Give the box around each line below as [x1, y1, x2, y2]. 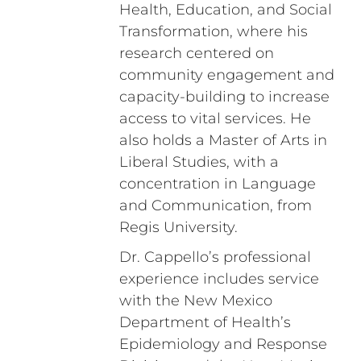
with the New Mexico [118, 292, 272, 310]
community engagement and [118, 66, 334, 85]
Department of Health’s [118, 313, 291, 332]
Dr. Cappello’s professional [118, 248, 311, 267]
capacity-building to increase [118, 88, 330, 106]
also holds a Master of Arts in [118, 131, 327, 150]
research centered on [118, 44, 274, 63]
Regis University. [118, 218, 238, 237]
